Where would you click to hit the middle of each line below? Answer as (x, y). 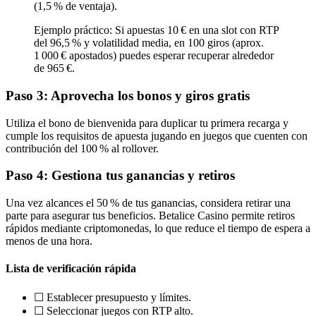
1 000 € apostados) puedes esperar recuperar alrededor (154, 56)
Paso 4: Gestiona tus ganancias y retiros (120, 176)
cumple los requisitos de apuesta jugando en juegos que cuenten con (157, 135)
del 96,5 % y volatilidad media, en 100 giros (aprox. (149, 43)
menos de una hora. (49, 241)
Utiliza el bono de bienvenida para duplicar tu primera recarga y (147, 123)
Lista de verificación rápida (71, 269)
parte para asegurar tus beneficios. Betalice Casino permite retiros (150, 215)
